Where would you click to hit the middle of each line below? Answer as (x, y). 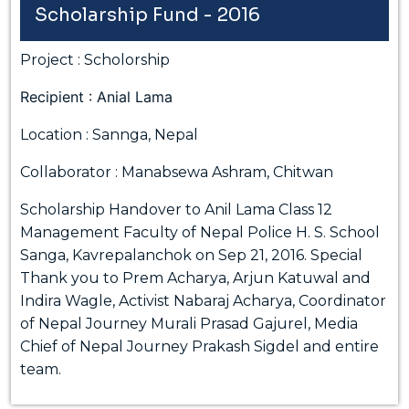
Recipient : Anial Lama (96, 96)
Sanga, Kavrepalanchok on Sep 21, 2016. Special (191, 255)
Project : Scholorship (95, 59)
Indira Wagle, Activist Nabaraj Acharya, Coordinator (203, 300)
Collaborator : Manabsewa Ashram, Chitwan (177, 172)
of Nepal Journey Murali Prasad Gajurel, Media (189, 323)
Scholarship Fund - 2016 (147, 15)
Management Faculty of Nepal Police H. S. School (200, 232)
